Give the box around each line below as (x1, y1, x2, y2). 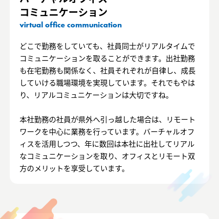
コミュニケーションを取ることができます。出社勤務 (20, 53, 195, 64)
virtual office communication (20, 20, 122, 30)
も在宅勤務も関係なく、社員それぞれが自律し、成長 (20, 65, 196, 76)
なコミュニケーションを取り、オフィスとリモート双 (20, 151, 195, 161)
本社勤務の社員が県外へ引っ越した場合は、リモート (20, 114, 196, 125)
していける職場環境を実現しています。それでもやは (20, 77, 195, 88)
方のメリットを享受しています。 (20, 163, 129, 174)
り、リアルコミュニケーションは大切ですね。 (20, 89, 173, 100)
